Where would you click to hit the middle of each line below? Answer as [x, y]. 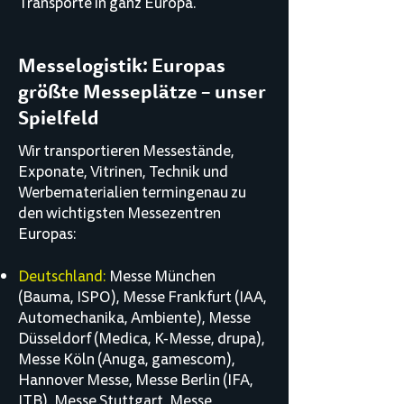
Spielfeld [59, 118]
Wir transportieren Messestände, [126, 151]
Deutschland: [64, 276]
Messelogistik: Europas [122, 66]
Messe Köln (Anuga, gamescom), [127, 359]
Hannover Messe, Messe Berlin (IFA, [136, 380]
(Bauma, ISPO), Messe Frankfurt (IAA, [142, 297]
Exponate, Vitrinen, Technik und [123, 172]
